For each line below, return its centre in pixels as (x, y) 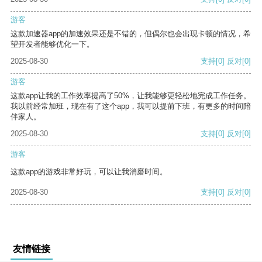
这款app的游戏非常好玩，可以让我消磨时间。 (89, 172)
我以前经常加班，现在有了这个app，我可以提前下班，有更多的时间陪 (131, 106)
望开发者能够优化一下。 (52, 44)
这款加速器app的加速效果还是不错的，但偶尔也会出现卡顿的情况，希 (131, 34)
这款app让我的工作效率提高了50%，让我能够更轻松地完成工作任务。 (131, 96)
